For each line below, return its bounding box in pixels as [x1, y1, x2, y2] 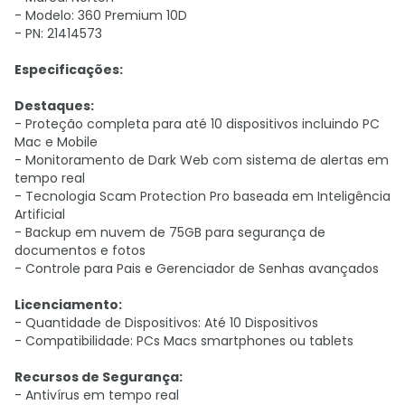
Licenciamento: [14, 296, 122, 314]
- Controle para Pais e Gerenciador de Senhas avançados [14, 259, 379, 278]
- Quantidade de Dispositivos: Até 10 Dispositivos [14, 314, 318, 332]
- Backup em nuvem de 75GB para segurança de [14, 223, 325, 241]
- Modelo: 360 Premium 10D [14, 6, 187, 24]
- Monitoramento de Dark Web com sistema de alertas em [14, 151, 389, 169]
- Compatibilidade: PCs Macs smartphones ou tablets [14, 332, 353, 350]
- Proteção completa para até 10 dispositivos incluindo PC [14, 115, 380, 133]
